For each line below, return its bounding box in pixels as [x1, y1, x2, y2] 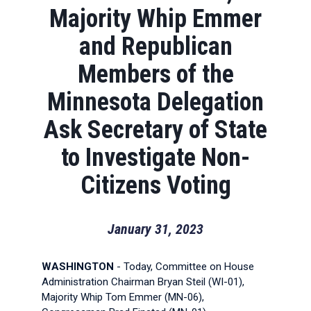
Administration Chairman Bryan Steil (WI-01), [42, 276, 244, 288]
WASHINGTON [42, 260, 114, 273]
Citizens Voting [80, 171, 231, 200]
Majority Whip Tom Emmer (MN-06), [42, 291, 204, 303]
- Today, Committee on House [114, 260, 254, 273]
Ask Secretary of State [44, 115, 267, 144]
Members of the [77, 60, 234, 89]
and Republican [78, 32, 233, 61]
